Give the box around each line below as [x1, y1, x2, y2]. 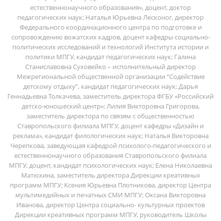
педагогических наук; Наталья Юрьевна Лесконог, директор [17, 12, 204, 22]
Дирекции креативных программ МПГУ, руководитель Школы [14, 210, 207, 219]
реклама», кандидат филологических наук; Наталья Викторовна [12, 131, 209, 140]
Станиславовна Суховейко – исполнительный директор [25, 62, 196, 71]
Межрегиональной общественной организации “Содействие [16, 72, 205, 81]
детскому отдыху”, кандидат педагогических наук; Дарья [23, 81, 198, 91]
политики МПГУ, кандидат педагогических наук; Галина [25, 52, 196, 61]
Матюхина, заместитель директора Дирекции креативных [21, 170, 200, 180]
